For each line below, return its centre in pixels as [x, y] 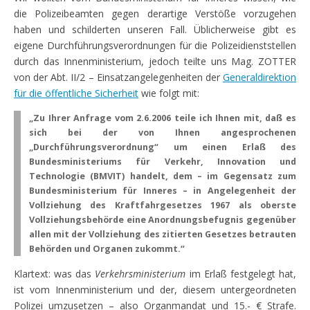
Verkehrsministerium [140, 273]
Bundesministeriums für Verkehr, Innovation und [163, 161]
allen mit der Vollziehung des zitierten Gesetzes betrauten [163, 234]
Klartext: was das [55, 273]
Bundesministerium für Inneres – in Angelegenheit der [163, 190]
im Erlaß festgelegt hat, [241, 273]
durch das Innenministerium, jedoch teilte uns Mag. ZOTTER [155, 61]
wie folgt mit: [169, 93]
